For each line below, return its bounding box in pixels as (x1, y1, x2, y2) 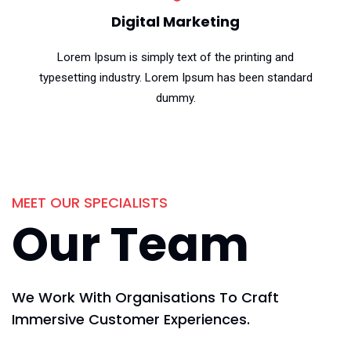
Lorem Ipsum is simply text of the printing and (57, 50, 294, 64)
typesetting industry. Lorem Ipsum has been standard (38, 71, 313, 85)
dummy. (155, 91, 196, 105)
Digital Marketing (111, 12, 240, 31)
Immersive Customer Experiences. (12, 309, 250, 329)
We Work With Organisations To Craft (12, 288, 279, 307)
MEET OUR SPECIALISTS (12, 193, 168, 212)
